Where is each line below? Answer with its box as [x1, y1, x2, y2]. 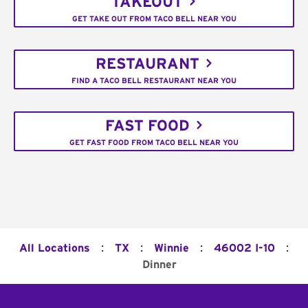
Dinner [142, 259, 177, 270]
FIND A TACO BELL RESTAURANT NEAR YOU [71, 76, 236, 85]
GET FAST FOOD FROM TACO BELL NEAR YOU [69, 138, 239, 146]
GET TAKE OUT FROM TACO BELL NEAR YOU [71, 14, 236, 23]
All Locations [19, 243, 90, 254]
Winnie [154, 243, 189, 254]
